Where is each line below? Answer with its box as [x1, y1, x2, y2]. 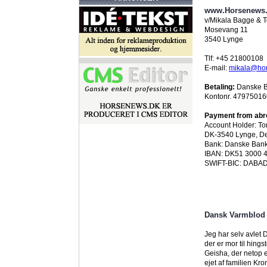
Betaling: [204, 83, 235, 91]
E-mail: [204, 64, 229, 72]
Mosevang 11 [204, 26, 248, 34]
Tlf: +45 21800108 [204, 54, 263, 63]
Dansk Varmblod [204, 210, 265, 219]
